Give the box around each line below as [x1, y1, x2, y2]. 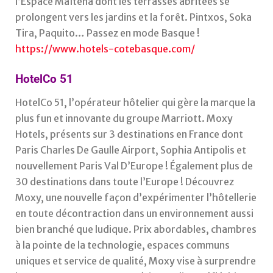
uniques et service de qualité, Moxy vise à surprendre [15, 254, 256, 267]
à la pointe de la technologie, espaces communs [15, 238, 230, 251]
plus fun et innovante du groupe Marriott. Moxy [15, 112, 233, 124]
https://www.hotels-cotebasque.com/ [15, 43, 195, 55]
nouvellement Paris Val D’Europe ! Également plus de [15, 159, 253, 172]
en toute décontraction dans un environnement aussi [15, 207, 253, 219]
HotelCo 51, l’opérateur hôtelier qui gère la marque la [15, 96, 255, 108]
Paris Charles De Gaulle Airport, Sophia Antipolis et [15, 143, 246, 156]
